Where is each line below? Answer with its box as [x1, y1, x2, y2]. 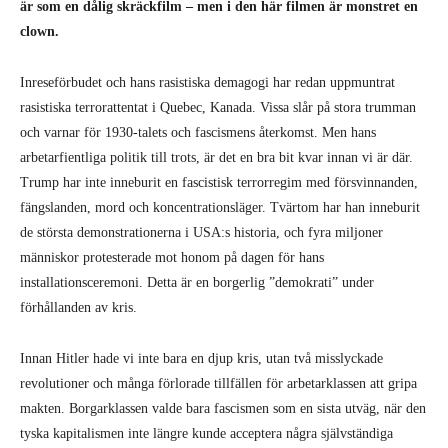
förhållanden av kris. [20, 300, 137, 315]
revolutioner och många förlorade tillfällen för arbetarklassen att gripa [20, 376, 417, 391]
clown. [20, 24, 59, 39]
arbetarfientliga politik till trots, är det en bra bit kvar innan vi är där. [20, 150, 413, 165]
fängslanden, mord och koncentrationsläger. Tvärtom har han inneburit [20, 200, 420, 215]
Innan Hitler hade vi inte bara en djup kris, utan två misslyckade [20, 351, 383, 366]
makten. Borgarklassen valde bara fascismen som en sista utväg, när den [20, 401, 426, 416]
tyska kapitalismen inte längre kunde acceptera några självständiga [20, 426, 393, 441]
